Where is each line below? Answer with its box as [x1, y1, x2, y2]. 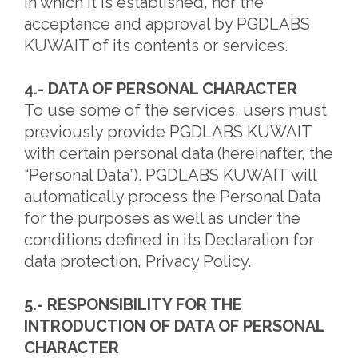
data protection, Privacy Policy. [24, 252, 251, 271]
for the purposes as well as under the [24, 209, 300, 228]
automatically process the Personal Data [24, 187, 320, 206]
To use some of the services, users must [24, 101, 327, 120]
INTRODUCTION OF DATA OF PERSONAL [24, 316, 324, 336]
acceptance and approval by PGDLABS [24, 14, 310, 34]
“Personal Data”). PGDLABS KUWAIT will [24, 165, 316, 185]
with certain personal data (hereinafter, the [24, 144, 333, 163]
